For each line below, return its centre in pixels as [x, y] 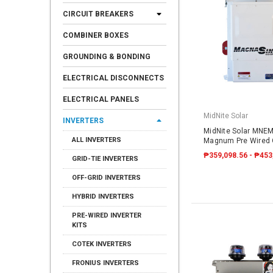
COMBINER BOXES [96, 35]
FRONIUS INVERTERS [105, 263]
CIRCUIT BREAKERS [98, 14]
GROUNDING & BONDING [107, 57]
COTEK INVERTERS [102, 244]
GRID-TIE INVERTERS [105, 159]
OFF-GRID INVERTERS [106, 178]
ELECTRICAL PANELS [101, 99]
